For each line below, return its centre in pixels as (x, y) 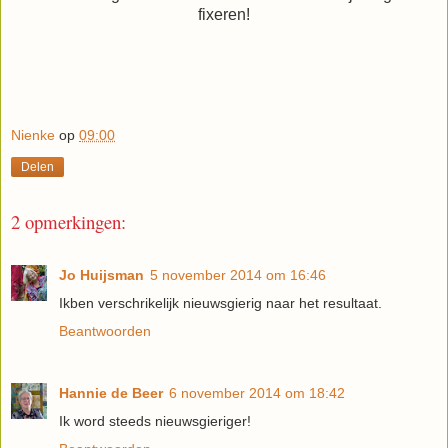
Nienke (33, 135)
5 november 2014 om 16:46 (238, 274)
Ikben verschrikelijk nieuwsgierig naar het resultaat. (220, 302)
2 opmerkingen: (68, 222)
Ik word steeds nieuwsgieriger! (155, 420)
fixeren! (224, 14)
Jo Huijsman (101, 274)
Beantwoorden (105, 330)
